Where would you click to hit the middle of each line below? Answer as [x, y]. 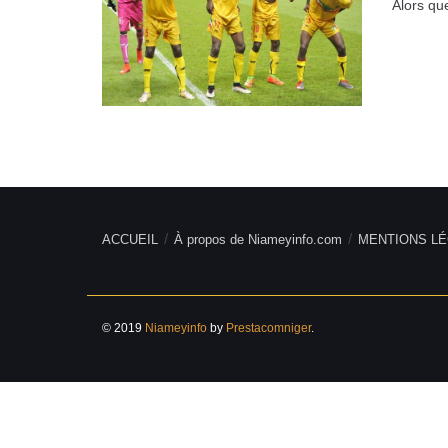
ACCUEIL [130, 239]
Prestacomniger [268, 327]
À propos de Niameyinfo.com [258, 239]
